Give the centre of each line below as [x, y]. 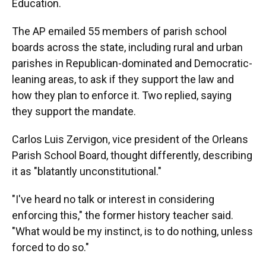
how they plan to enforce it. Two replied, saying [122, 95]
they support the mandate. [74, 111]
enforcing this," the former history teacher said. [123, 215]
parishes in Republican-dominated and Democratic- [132, 63]
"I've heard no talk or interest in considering [113, 199]
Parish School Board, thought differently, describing [132, 155]
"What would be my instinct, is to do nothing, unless [132, 231]
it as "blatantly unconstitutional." [87, 171]
